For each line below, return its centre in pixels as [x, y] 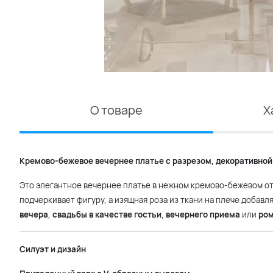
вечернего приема [203, 214]
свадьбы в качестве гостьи [107, 214]
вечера [34, 214]
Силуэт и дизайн [53, 249]
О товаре [116, 110]
